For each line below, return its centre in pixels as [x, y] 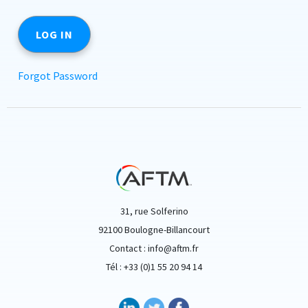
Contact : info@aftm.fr [154, 249]
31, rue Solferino [154, 211]
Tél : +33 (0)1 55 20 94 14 [154, 267]
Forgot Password [58, 76]
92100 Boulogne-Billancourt [154, 230]
